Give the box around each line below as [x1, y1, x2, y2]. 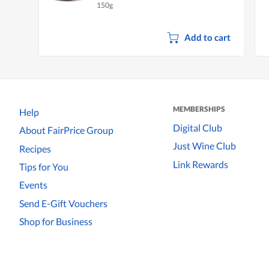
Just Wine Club [173, 140, 236, 152]
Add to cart [184, 31, 231, 43]
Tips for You [19, 161, 68, 173]
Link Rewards [173, 158, 228, 170]
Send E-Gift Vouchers [19, 197, 107, 209]
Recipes [19, 142, 51, 154]
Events [19, 179, 47, 191]
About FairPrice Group [19, 124, 113, 136]
